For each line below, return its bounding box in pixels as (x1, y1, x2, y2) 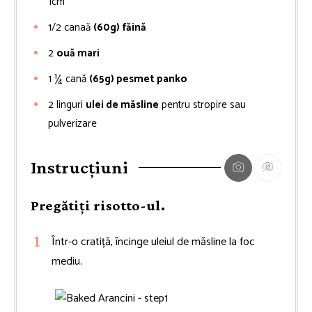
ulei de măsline (86, 95, 159, 114)
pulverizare (48, 114, 97, 132)
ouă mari (56, 44, 100, 62)
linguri (56, 95, 83, 114)
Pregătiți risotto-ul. (31, 196, 165, 214)
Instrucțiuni (31, 157, 128, 178)
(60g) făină (93, 18, 146, 36)
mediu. (52, 251, 82, 271)
